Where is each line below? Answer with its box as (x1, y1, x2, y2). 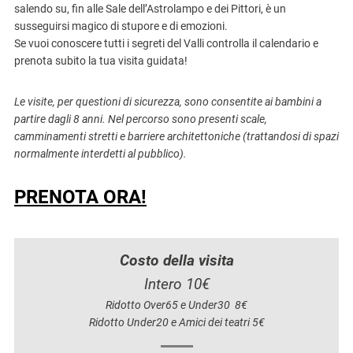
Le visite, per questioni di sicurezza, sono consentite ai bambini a (14, 95, 321, 108)
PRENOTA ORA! (14, 186, 147, 208)
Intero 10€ (143, 276, 210, 293)
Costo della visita (119, 252, 234, 269)
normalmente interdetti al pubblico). (14, 147, 187, 160)
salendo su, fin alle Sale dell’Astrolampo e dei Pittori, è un (14, 2, 286, 15)
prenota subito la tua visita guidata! (14, 54, 188, 67)
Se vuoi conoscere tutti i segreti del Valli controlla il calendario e (14, 37, 318, 50)
